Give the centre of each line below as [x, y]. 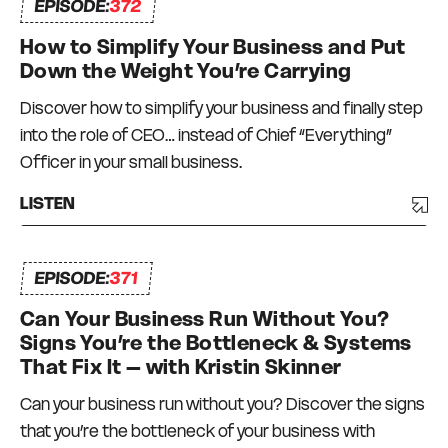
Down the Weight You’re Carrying [186, 71]
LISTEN [47, 205]
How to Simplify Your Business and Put [213, 47]
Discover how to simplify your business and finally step [221, 108]
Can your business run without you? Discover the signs [222, 404]
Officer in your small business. [131, 162]
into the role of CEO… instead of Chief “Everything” [206, 135]
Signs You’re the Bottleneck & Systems [216, 343]
